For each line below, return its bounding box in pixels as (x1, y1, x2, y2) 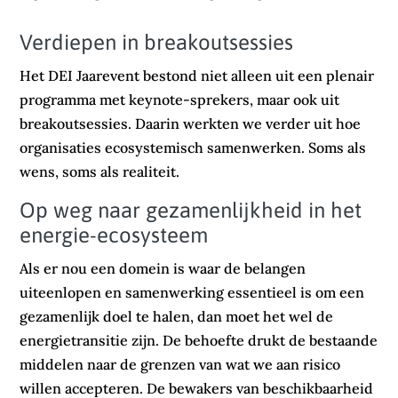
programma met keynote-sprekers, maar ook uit (20, 91, 340, 109)
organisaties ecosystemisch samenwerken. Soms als (20, 139, 367, 157)
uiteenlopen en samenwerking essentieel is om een (20, 283, 365, 302)
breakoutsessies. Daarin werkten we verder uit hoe (20, 115, 362, 133)
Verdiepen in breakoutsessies (20, 30, 294, 55)
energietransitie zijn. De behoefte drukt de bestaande (20, 331, 378, 350)
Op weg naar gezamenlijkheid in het (20, 198, 362, 223)
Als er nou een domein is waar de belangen (20, 259, 306, 278)
